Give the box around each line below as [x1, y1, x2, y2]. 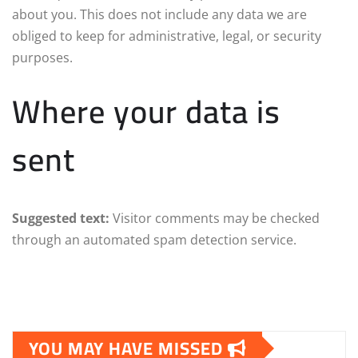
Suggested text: [12, 209, 113, 227]
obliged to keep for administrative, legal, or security [12, 26, 321, 45]
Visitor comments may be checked [113, 209, 320, 227]
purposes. [12, 48, 73, 66]
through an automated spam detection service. [12, 230, 296, 249]
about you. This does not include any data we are [12, 5, 307, 23]
